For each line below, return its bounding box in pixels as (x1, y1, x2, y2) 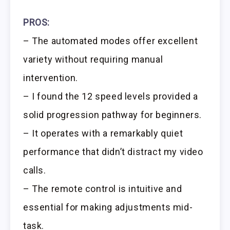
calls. (23, 164, 46, 176)
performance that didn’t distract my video (23, 146, 203, 157)
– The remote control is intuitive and (23, 183, 182, 194)
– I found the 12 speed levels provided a (23, 90, 199, 102)
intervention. (23, 72, 78, 83)
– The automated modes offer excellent (23, 35, 198, 46)
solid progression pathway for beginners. (23, 109, 202, 120)
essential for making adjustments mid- (23, 201, 193, 213)
